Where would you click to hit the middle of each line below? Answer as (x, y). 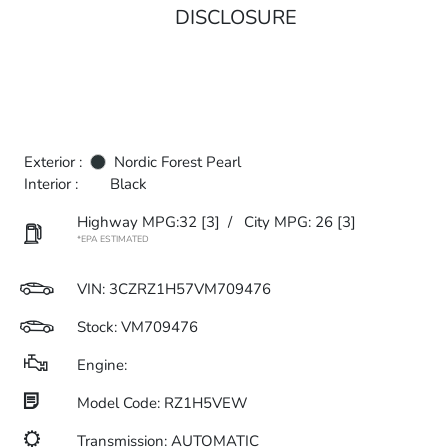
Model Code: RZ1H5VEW (162, 403)
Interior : (51, 184)
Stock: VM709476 (137, 327)
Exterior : (53, 162)
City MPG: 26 (288, 222)
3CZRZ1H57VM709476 (190, 289)
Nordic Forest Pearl (177, 162)
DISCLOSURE (236, 17)
